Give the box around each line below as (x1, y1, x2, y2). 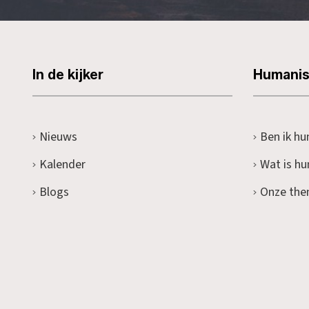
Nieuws (39, 128, 77, 146)
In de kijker (32, 66, 103, 83)
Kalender (39, 155, 86, 173)
